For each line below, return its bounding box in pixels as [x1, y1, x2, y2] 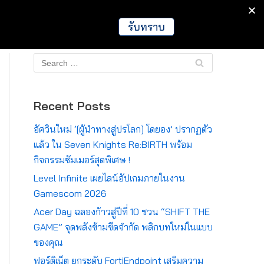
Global [133, 11, 167, 24]
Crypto [85, 11, 123, 24]
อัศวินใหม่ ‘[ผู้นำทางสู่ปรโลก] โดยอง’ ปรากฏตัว [34, 123, 212, 135]
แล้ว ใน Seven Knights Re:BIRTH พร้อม [34, 138, 192, 150]
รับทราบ [128, 21, 165, 33]
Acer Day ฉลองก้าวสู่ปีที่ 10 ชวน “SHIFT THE [34, 206, 210, 217]
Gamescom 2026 [34, 187, 107, 199]
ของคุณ [34, 236, 63, 248]
